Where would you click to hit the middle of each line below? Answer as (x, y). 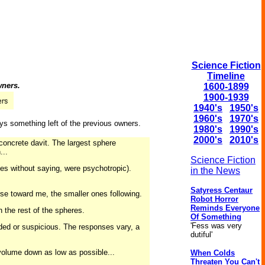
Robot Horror (214, 199)
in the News (215, 171)
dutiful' (201, 235)
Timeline (226, 76)
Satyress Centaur (222, 190)
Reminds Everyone (225, 208)
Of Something (216, 217)
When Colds (213, 253)
